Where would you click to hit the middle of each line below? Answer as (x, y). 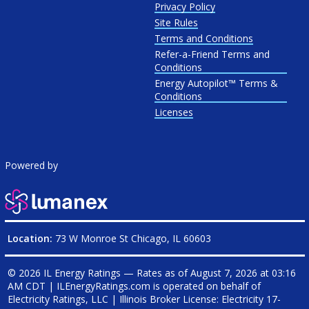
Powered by (31, 165)
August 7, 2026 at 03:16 (243, 273)
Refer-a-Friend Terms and (212, 54)
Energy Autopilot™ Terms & (216, 83)
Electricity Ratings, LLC (58, 299)
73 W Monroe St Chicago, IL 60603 (131, 238)
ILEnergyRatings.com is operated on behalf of (158, 286)
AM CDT (26, 286)
